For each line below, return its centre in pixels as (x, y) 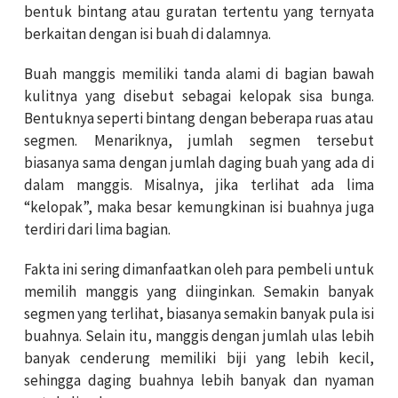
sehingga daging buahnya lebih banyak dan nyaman (199, 381)
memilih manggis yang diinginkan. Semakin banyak (199, 292)
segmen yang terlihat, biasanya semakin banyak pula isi (199, 314)
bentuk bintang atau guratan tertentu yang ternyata (199, 12)
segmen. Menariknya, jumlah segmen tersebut (199, 141)
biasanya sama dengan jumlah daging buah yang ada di (199, 163)
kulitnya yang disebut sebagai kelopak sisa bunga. (199, 96)
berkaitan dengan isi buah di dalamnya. (147, 34)
